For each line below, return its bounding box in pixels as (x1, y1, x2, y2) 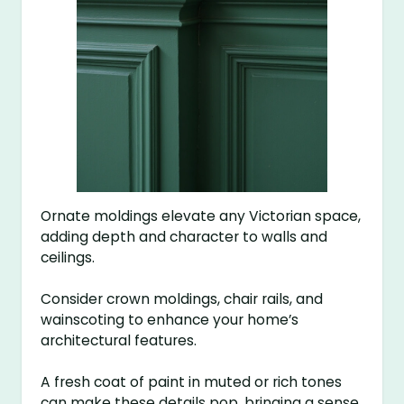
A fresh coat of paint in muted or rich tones (41, 372, 343, 392)
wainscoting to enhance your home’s (41, 310, 299, 330)
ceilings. (41, 248, 96, 268)
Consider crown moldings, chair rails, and (41, 289, 324, 309)
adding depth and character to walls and (41, 227, 328, 247)
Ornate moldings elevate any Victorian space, (41, 207, 362, 226)
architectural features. (41, 331, 197, 351)
